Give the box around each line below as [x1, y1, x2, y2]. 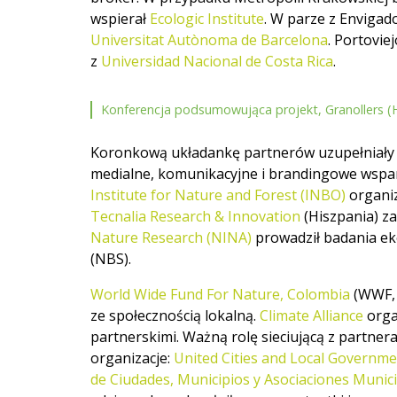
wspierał [90, 9, 150, 29]
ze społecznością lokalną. [90, 305, 260, 325]
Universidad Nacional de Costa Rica [101, 51, 333, 72]
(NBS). [90, 248, 131, 269]
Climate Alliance [260, 305, 363, 325]
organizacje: [90, 347, 174, 368]
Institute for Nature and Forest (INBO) [90, 184, 346, 205]
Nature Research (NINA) [90, 227, 252, 247]
